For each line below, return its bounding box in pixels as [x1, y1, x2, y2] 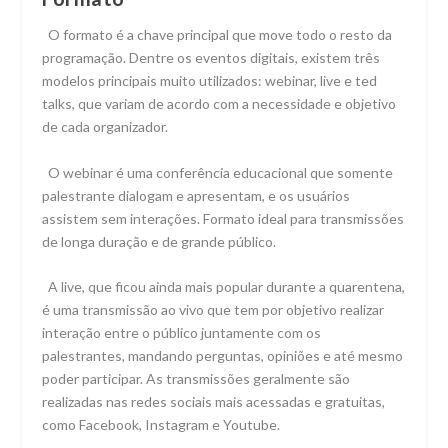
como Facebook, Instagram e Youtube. [42, 415, 281, 433]
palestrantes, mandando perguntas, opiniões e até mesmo [42, 346, 404, 364]
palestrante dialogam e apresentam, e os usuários [42, 186, 351, 204]
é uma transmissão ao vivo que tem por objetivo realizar [42, 300, 385, 318]
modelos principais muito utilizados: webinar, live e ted [42, 72, 378, 90]
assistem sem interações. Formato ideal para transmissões [42, 209, 405, 227]
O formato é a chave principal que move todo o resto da [42, 26, 393, 44]
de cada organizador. [42, 118, 169, 136]
